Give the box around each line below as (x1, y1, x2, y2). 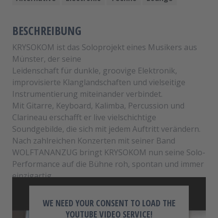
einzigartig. (12, 170, 53, 181)
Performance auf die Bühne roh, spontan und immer (12, 158, 204, 169)
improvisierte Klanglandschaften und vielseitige (12, 76, 185, 88)
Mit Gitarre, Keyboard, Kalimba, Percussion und (12, 100, 184, 111)
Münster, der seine (12, 53, 81, 64)
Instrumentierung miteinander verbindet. (12, 88, 163, 99)
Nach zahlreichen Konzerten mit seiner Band (12, 135, 175, 146)
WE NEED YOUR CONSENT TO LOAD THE (42, 197, 176, 209)
